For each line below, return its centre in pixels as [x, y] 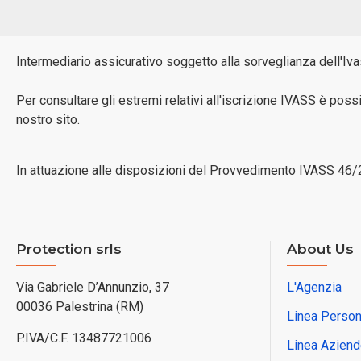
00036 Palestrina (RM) [80, 307]
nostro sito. [48, 120]
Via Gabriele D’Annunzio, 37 [93, 287]
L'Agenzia [314, 287]
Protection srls [69, 249]
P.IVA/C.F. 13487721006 [84, 338]
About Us [320, 249]
